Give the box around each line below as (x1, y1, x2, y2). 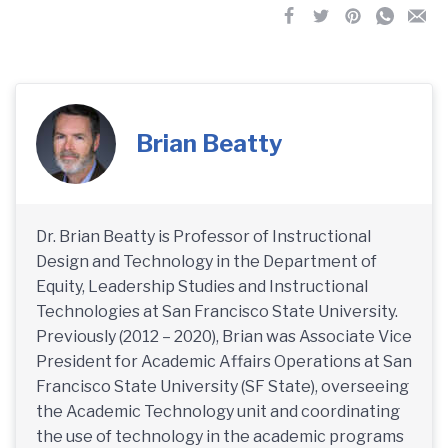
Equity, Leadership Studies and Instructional (36, 276, 368, 296)
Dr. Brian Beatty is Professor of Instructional (36, 226, 371, 246)
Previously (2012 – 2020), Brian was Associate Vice (36, 326, 412, 346)
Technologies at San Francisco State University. (36, 301, 398, 321)
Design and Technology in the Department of (36, 251, 377, 271)
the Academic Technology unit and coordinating (36, 401, 400, 421)
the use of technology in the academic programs (36, 426, 404, 446)
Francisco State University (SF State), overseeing (36, 376, 409, 396)
